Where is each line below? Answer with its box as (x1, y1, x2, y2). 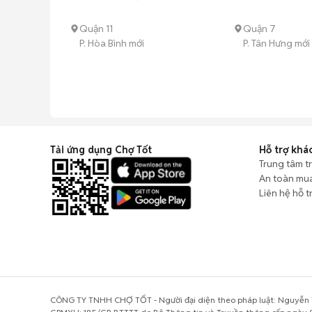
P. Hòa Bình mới (79, 36, 144, 49)
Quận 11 (79, 22, 113, 35)
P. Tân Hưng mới (243, 36, 311, 49)
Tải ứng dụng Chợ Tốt (50, 143, 152, 156)
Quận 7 (243, 22, 276, 35)
